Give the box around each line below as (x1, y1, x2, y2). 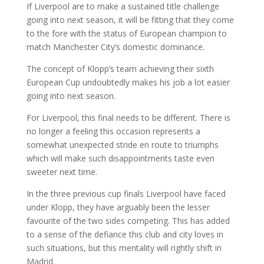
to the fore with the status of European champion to (26, 27, 227, 39)
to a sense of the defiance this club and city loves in (26, 228, 223, 240)
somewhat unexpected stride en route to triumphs (26, 138, 219, 150)
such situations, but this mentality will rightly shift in (26, 242, 222, 253)
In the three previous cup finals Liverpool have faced (26, 187, 226, 199)
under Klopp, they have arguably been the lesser (26, 201, 210, 213)
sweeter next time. (26, 166, 97, 177)
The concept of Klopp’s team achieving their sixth (26, 62, 214, 74)
